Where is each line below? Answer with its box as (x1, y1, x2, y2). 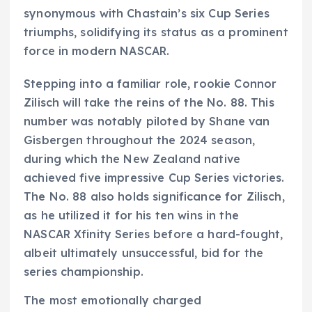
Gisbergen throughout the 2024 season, (24, 133, 256, 148)
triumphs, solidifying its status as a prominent (24, 25, 288, 40)
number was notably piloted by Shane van (24, 114, 270, 129)
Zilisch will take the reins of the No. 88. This (24, 95, 274, 110)
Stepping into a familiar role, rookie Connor (24, 77, 277, 91)
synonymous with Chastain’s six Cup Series (24, 6, 270, 21)
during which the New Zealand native (24, 152, 241, 166)
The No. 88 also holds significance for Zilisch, (24, 189, 285, 204)
